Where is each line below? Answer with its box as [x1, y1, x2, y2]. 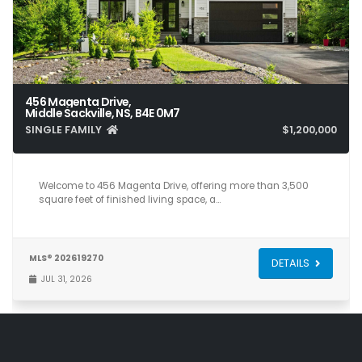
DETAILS [271, 256, 313, 271]
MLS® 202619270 [29, 251, 103, 264]
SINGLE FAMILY [25, 122, 107, 137]
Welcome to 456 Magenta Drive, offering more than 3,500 [39, 179, 309, 192]
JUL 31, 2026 [36, 272, 92, 285]
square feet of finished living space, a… [39, 192, 221, 206]
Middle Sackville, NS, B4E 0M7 [25, 104, 180, 121]
